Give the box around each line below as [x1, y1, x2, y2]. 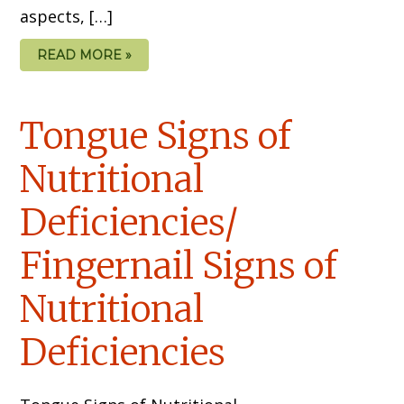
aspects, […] [20, 5, 114, 27]
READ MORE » [37, 46, 133, 63]
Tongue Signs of [20, 113, 292, 159]
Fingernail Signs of [20, 243, 338, 289]
